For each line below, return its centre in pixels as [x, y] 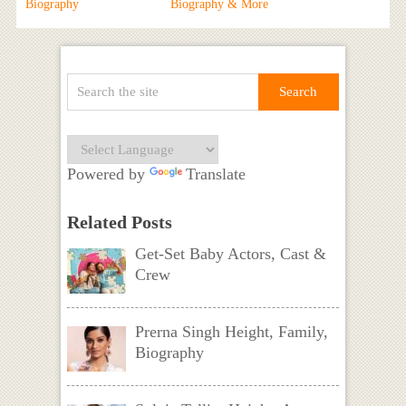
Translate [215, 174]
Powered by [108, 174]
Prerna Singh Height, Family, [231, 332]
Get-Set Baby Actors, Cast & [230, 254]
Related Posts [119, 222]
